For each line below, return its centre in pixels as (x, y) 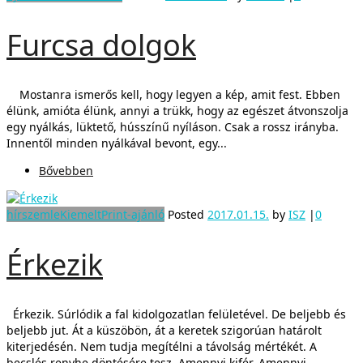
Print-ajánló (133, 214)
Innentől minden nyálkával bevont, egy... (117, 143)
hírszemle (33, 214)
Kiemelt (81, 214)
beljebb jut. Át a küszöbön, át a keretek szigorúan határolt (164, 330)
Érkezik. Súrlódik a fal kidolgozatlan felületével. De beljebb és (176, 314)
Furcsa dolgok (101, 45)
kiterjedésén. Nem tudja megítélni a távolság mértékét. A (162, 346)
